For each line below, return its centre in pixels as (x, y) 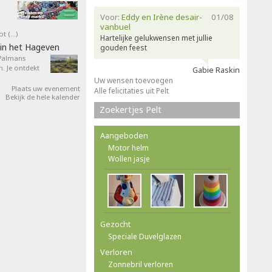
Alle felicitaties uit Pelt (131, 91)
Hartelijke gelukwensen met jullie (156, 38)
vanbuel (115, 27)
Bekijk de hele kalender (43, 97)
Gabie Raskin (216, 70)
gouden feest (124, 48)
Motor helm (128, 148)
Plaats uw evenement (46, 88)
